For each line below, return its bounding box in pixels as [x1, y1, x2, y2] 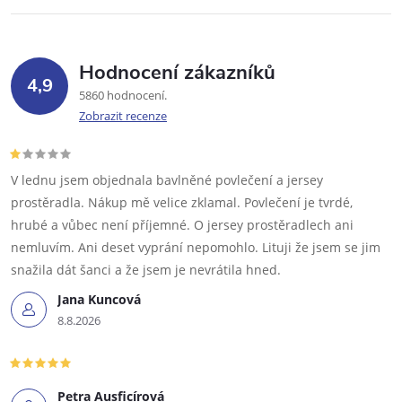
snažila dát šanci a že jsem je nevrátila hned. [11, 260, 281, 278]
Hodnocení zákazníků [79, 58, 275, 86]
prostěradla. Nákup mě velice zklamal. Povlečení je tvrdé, [11, 193, 353, 211]
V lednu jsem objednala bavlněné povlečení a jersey [11, 170, 323, 188]
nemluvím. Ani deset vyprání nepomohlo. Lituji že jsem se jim [11, 238, 380, 256]
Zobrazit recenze [79, 107, 167, 124]
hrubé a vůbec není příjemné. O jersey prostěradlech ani [11, 215, 354, 233]
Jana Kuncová [57, 290, 141, 308]
